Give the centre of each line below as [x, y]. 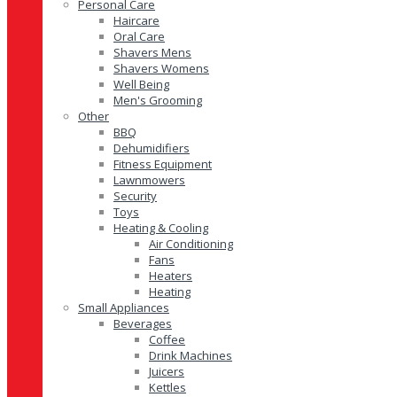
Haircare [136, 20]
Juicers [167, 371]
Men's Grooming [158, 100]
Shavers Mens [152, 52]
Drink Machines [191, 355]
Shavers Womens [161, 68]
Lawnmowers [149, 180]
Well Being [141, 84]
